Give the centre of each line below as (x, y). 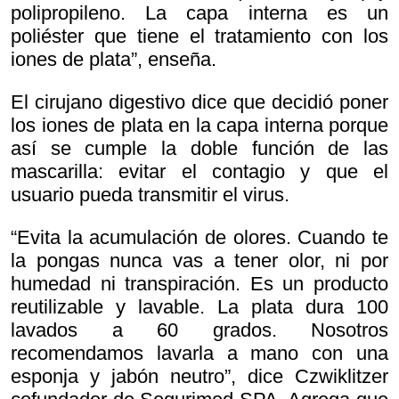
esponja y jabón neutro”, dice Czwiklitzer (199, 377)
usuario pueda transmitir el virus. (150, 195)
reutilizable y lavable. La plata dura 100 (199, 307)
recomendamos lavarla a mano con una (199, 354)
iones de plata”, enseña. (114, 60)
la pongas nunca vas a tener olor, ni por (199, 261)
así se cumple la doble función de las (199, 149)
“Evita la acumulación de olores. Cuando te (199, 238)
